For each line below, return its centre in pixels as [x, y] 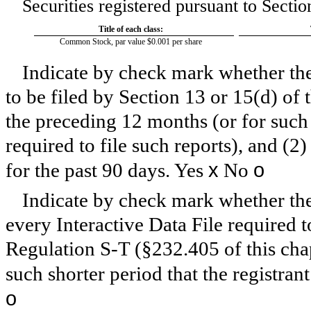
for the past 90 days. [90, 170]
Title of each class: [131, 30]
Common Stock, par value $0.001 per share [131, 42]
